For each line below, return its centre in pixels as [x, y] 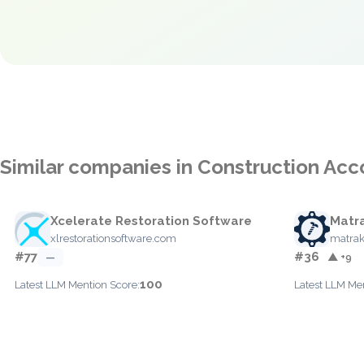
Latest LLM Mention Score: [77, 285]
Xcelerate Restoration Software [151, 221]
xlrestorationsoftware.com [113, 238]
